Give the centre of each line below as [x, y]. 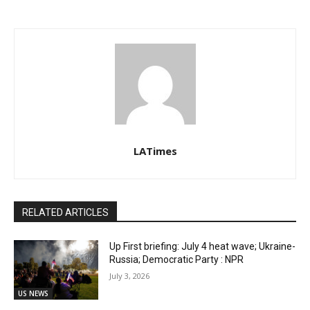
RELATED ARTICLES [65, 213]
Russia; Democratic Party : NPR [177, 260]
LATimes [155, 151]
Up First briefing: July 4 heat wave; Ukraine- [203, 247]
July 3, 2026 [130, 276]
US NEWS [33, 293]
